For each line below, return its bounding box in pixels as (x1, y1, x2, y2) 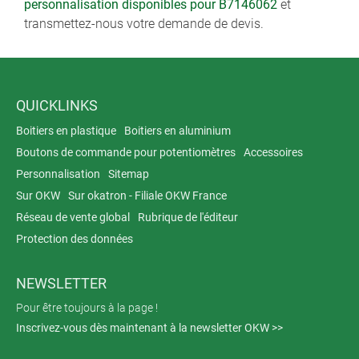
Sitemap (108, 167, 149, 180)
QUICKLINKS (16, 97, 98, 114)
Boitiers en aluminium (124, 124, 231, 137)
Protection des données (16, 232, 133, 245)
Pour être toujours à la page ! (16, 301, 158, 314)
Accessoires (244, 146, 303, 159)
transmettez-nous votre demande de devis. (24, 16, 264, 31)
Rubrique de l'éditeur (138, 211, 238, 224)
